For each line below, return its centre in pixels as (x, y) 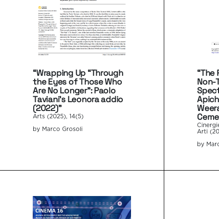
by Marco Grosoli (58, 129)
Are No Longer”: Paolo (74, 90)
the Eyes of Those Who (77, 81)
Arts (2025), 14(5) (58, 116)
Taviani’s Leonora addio (78, 99)
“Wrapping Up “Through (78, 73)
